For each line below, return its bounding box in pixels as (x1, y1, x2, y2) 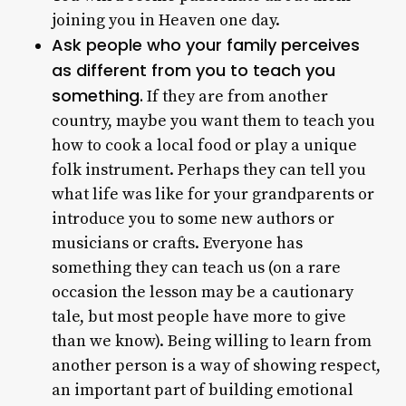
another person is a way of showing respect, (51, 355, 381, 376)
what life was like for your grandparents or (51, 184, 374, 205)
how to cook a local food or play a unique (51, 135, 357, 156)
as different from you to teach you (51, 59, 335, 82)
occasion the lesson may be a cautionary (51, 282, 353, 303)
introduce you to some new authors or (51, 208, 334, 229)
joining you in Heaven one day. (51, 10, 280, 31)
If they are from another (142, 86, 328, 107)
